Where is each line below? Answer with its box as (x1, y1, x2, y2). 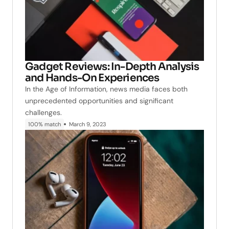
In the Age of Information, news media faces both (25, 84, 188, 94)
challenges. (25, 107, 62, 117)
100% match (28, 120, 61, 128)
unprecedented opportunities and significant (25, 96, 173, 105)
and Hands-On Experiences (25, 71, 159, 84)
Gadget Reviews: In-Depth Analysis (25, 59, 199, 73)
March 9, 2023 (69, 120, 106, 128)
